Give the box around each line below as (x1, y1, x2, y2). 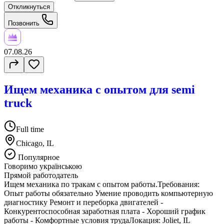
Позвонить (8, 19, 41, 27)
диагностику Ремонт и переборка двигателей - (4, 197, 163, 206)
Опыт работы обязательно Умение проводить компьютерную (4, 188, 213, 197)
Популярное (16, 152, 59, 161)
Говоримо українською (4, 161, 82, 170)
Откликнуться (8, 2, 50, 10)
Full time (16, 124, 44, 133)
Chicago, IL (16, 138, 54, 147)
